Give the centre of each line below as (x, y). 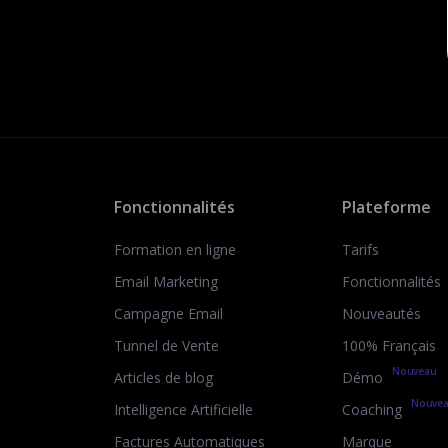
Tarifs (360, 249)
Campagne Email (168, 313)
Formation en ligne (175, 249)
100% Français (389, 345)
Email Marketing (166, 281)
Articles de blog (163, 377)
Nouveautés (381, 313)
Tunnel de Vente (166, 345)
